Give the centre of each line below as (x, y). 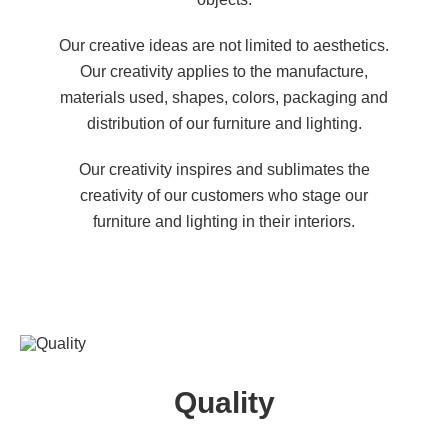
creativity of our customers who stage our (224, 195)
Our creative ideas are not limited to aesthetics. (224, 45)
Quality (224, 402)
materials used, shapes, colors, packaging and (224, 97)
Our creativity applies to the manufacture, (224, 71)
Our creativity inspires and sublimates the (224, 169)
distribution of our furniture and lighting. (224, 123)
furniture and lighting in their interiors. (224, 221)
